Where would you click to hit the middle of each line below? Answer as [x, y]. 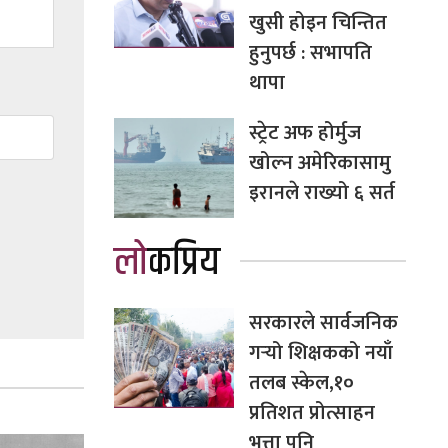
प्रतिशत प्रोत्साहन [311, 412]
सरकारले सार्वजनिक [323, 322]
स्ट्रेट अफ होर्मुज [304, 132]
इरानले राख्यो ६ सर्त [321, 192]
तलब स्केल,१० [301, 382]
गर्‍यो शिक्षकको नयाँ [320, 352]
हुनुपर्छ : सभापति [310, 52]
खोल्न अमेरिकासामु [319, 162]
